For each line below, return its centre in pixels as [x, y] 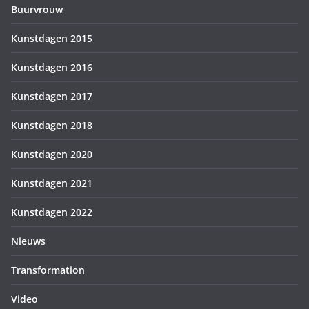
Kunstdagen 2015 [52, 38]
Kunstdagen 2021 [52, 183]
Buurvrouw [37, 9]
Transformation [48, 270]
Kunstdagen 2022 [52, 212]
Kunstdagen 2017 [52, 96]
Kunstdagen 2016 [52, 67]
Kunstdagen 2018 [52, 125]
